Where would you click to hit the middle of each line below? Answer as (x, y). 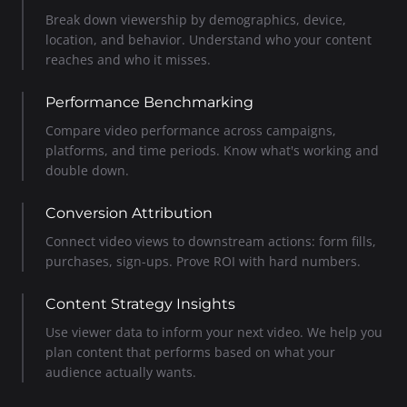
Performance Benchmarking (149, 102)
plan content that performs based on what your (190, 352)
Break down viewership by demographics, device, (196, 19)
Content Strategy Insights (140, 303)
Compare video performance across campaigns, (191, 130)
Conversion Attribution (129, 213)
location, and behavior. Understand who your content (208, 39)
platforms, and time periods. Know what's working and (212, 150)
